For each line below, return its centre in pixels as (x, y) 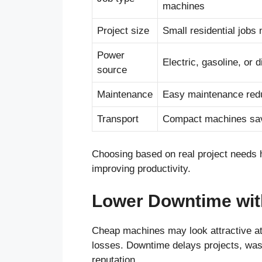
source (112, 70)
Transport (118, 119)
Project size (123, 31)
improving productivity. (141, 168)
